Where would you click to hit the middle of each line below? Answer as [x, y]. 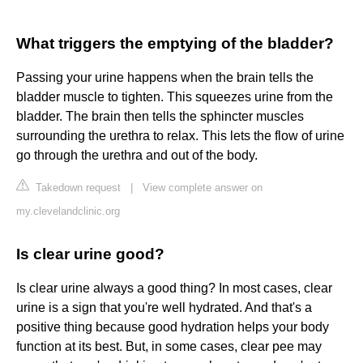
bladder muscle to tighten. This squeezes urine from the [175, 97]
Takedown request [77, 188]
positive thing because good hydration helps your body [173, 327]
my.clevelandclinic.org [68, 211]
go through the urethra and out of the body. [137, 156]
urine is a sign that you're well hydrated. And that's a [164, 308]
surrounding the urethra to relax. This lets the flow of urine [180, 136]
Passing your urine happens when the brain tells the [165, 78]
